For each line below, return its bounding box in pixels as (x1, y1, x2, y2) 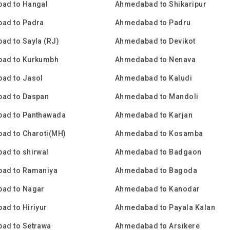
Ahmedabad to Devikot (115, 37, 196, 45)
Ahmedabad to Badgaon (115, 148, 202, 156)
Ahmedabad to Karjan (115, 111, 193, 119)
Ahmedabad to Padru (115, 18, 191, 27)
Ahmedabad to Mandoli (115, 92, 199, 101)
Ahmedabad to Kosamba (115, 129, 203, 138)
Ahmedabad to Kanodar (115, 185, 200, 193)
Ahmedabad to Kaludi (115, 74, 193, 82)
